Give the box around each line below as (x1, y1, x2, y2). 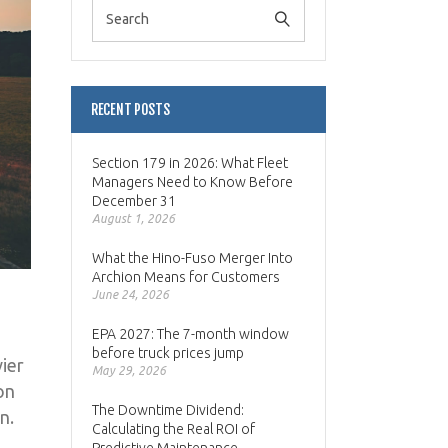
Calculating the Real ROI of (92, 421, 255, 437)
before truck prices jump (92, 345, 244, 361)
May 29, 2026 (92, 364, 166, 377)
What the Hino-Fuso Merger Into (92, 250, 293, 266)
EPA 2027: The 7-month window (92, 326, 289, 342)
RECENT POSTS (91, 101, 170, 118)
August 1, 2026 (92, 212, 175, 225)
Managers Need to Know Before (92, 174, 293, 190)
